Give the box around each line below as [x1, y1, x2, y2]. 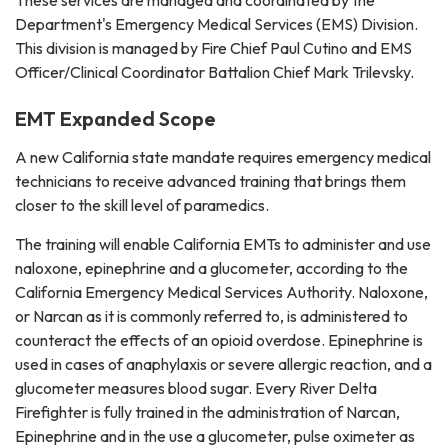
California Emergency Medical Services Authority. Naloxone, [15, 282, 428, 303]
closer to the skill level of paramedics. [15, 195, 272, 216]
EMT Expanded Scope [15, 106, 216, 132]
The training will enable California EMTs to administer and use [15, 234, 431, 255]
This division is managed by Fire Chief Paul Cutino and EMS [15, 38, 412, 59]
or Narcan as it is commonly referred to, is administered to [15, 306, 408, 327]
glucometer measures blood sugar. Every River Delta [15, 378, 377, 399]
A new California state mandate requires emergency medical [15, 147, 431, 168]
